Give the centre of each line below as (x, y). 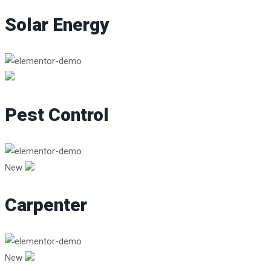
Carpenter (46, 205)
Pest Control (57, 115)
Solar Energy (57, 25)
